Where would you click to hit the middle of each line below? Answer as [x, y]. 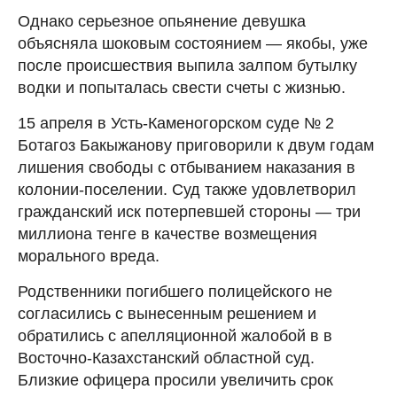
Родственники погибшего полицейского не [175, 291]
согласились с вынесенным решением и [167, 313]
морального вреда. [89, 256]
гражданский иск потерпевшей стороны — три [189, 211]
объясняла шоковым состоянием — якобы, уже [193, 43]
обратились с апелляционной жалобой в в [175, 335]
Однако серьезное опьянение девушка [162, 21]
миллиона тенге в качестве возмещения [167, 234]
